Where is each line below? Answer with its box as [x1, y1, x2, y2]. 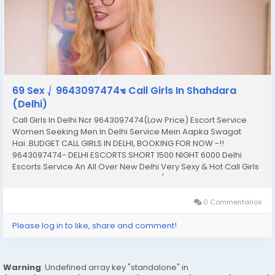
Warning [3, 261, 41, 273]
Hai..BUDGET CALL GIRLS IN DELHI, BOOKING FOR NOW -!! [12, 137, 224, 149]
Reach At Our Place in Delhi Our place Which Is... [12, 184, 201, 196]
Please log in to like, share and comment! [12, 220, 177, 231]
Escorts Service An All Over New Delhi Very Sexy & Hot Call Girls [12, 161, 259, 172]
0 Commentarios [201, 197, 262, 207]
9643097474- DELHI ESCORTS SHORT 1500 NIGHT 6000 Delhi [12, 149, 242, 161]
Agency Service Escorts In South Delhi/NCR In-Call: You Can [12, 172, 246, 184]
